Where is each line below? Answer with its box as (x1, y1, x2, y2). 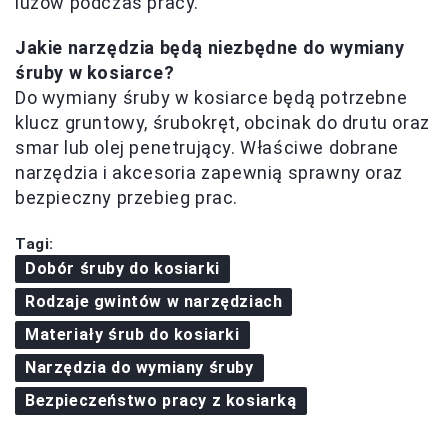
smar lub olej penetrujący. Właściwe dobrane (15, 136, 399, 158)
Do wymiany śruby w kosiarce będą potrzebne (15, 86, 408, 108)
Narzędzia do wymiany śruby (25, 357, 254, 377)
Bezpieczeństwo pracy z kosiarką (25, 390, 297, 410)
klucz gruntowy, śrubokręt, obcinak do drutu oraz (15, 111, 430, 133)
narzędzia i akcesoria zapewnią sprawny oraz (15, 161, 403, 183)
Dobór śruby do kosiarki (25, 258, 220, 278)
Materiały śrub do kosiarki (25, 324, 240, 344)
